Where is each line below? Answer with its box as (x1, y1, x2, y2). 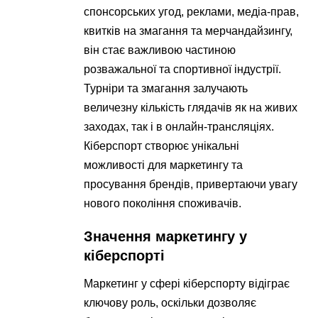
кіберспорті (84, 248, 165, 264)
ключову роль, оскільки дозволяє (84, 297, 257, 309)
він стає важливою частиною (84, 44, 236, 57)
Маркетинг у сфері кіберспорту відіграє (84, 278, 290, 290)
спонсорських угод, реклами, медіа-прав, (84, 6, 300, 18)
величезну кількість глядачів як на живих (84, 102, 298, 114)
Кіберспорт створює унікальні (84, 140, 240, 153)
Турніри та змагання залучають (84, 82, 248, 95)
